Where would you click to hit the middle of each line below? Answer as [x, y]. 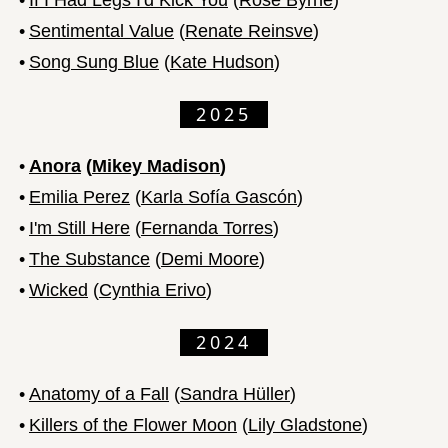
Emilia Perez [79, 196]
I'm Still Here [79, 227]
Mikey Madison [156, 165]
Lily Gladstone [305, 424]
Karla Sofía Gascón [219, 196]
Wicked [58, 289]
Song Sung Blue [94, 61]
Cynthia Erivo [152, 289]
